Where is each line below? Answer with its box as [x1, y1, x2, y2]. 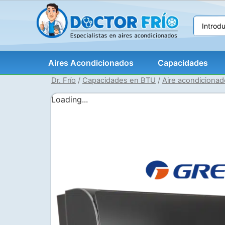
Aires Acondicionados [48, 58, 134, 68]
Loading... [51, 94, 88, 105]
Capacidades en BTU [82, 76, 156, 85]
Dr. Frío [51, 76, 76, 85]
